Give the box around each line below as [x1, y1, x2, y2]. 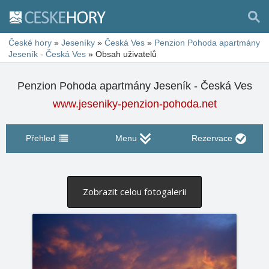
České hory [8, 38, 52, 47]
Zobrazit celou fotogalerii [83, 186, 186, 198]
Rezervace [191, 133, 232, 143]
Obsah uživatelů [95, 49, 157, 59]
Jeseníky [61, 38, 95, 47]
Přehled [25, 133, 55, 143]
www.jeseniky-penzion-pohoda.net [52, 98, 217, 110]
